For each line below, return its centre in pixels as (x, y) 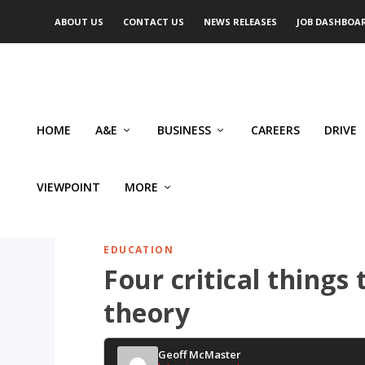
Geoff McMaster (200, 354)
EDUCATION (139, 250)
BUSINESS (184, 130)
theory (147, 312)
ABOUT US (79, 22)
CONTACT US (154, 22)
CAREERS (275, 130)
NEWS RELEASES (241, 22)
